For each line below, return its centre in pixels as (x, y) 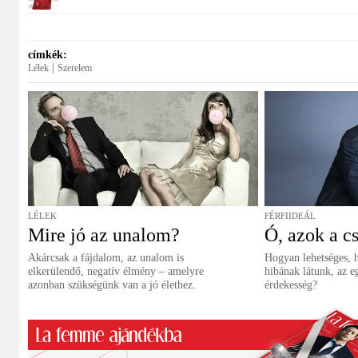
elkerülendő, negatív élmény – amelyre (116, 271)
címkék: (48, 55)
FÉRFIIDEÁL (290, 216)
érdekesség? (291, 285)
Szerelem (75, 68)
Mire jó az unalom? (104, 235)
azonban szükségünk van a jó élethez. (112, 285)
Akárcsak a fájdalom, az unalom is (106, 258)
